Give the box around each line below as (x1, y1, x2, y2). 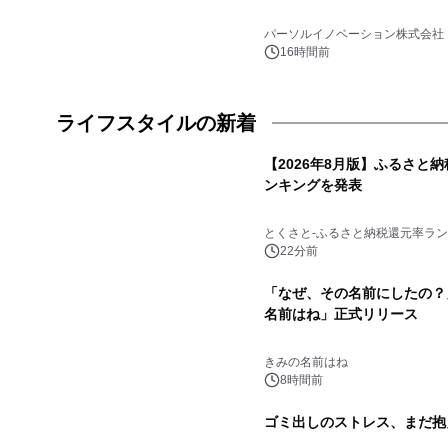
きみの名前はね (264, 355, 348, 369)
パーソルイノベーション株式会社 (264, 27, 444, 41)
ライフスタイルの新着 (56, 112, 256, 134)
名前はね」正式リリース (264, 306, 418, 322)
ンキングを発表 (264, 177, 362, 193)
